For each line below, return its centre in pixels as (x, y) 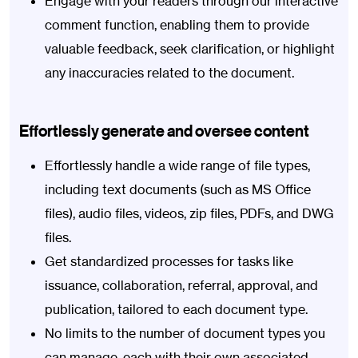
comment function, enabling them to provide (177, 24)
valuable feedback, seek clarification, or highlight (190, 48)
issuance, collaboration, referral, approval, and (181, 285)
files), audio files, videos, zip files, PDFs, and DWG (189, 213)
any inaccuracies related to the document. (169, 72)
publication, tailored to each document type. (176, 309)
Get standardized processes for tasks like (169, 261)
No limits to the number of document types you (185, 333)
